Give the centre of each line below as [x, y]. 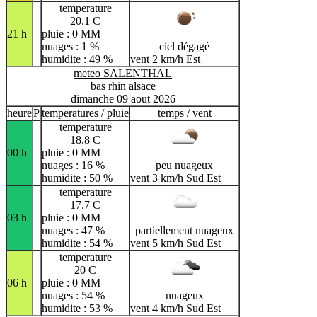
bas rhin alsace [123, 86]
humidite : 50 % [77, 178]
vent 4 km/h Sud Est [175, 309]
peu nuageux [184, 166]
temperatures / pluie [85, 113]
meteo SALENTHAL [123, 74]
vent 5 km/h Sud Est [175, 243]
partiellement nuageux [184, 231]
